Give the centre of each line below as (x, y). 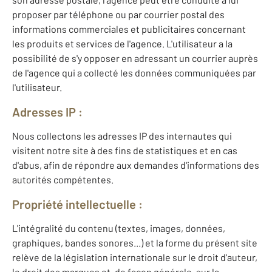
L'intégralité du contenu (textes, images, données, (119, 228)
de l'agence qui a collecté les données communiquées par (134, 73)
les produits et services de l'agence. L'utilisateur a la (122, 44)
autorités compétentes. (63, 180)
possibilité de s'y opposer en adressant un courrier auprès (135, 58)
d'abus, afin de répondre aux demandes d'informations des (136, 165)
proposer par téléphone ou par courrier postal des (118, 15)
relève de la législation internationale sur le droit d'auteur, (135, 257)
